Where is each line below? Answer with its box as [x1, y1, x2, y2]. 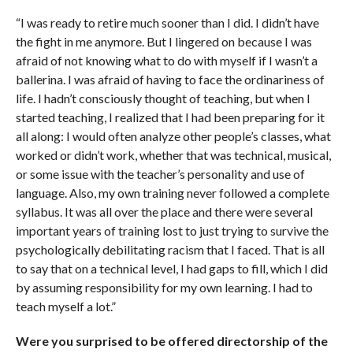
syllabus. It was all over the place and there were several [15, 203, 313, 219]
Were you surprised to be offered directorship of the [15, 333, 328, 348]
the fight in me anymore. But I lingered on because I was [15, 33, 312, 49]
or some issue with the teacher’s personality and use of [15, 165, 305, 181]
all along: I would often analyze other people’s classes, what [15, 128, 331, 143]
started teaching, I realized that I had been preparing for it [15, 109, 325, 124]
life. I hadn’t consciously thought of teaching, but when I [15, 90, 310, 106]
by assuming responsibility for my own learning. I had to [15, 279, 313, 295]
